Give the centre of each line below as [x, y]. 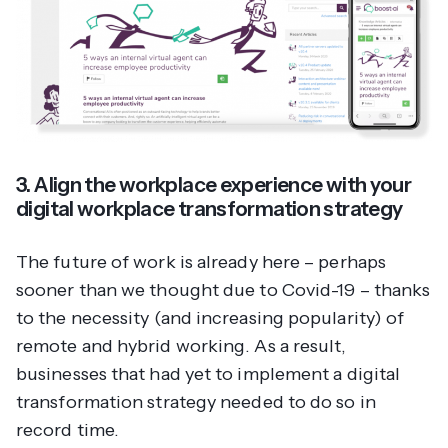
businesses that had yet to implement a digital [208, 373]
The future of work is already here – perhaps [201, 261]
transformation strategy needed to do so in [196, 401]
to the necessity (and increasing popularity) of [210, 317]
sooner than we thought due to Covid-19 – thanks [223, 289]
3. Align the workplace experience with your [214, 184]
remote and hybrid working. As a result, [181, 345]
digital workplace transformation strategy [209, 208]
